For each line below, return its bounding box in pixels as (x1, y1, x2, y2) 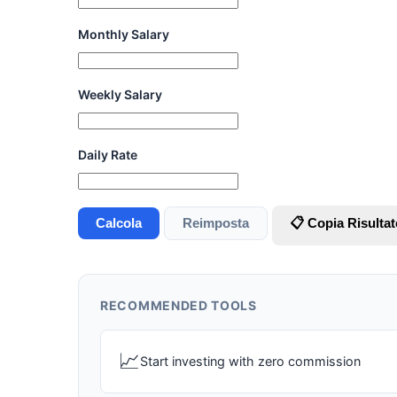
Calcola (96, 215, 142, 231)
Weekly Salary (78, 86, 162, 102)
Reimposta (183, 215, 249, 231)
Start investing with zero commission (140, 353, 361, 369)
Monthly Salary (78, 27, 169, 43)
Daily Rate (78, 146, 137, 162)
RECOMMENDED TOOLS (100, 297, 257, 313)
